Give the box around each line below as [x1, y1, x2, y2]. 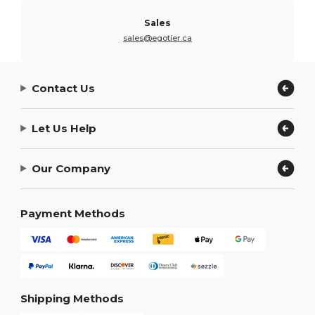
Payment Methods [20, 207, 126, 220]
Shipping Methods [20, 292, 124, 305]
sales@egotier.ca [123, 32, 192, 43]
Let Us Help [32, 121, 97, 135]
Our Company [32, 161, 111, 175]
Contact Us [32, 81, 96, 95]
